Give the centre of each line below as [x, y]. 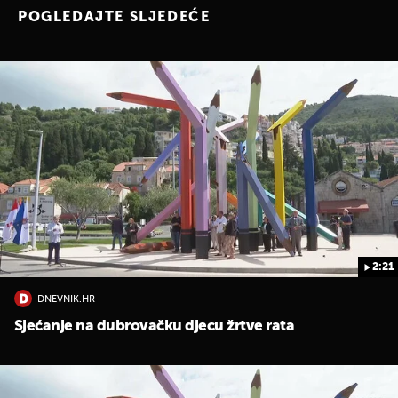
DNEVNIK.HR [66, 299]
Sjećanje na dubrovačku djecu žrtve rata [155, 327]
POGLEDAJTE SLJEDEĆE [114, 18]
